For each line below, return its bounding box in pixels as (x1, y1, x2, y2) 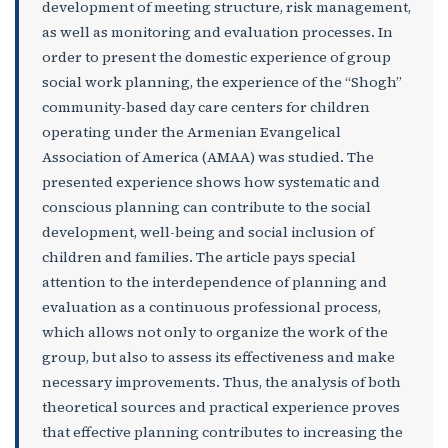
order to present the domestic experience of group (41, 47, 391, 68)
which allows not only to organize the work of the (41, 322, 388, 343)
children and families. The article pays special (41, 247, 356, 268)
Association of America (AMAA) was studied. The (41, 147, 374, 168)
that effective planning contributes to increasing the (41, 422, 403, 443)
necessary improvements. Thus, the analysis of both (41, 372, 401, 393)
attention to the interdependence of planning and (41, 272, 387, 293)
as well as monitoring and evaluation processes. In (41, 22, 393, 43)
